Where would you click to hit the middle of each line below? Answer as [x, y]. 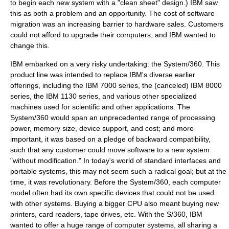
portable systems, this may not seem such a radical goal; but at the [118, 171]
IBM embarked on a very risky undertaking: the [87, 64]
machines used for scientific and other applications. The [100, 107]
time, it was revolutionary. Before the [70, 182]
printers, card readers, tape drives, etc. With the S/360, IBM [106, 214]
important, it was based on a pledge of [73, 139]
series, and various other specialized [137, 96]
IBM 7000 [101, 85]
